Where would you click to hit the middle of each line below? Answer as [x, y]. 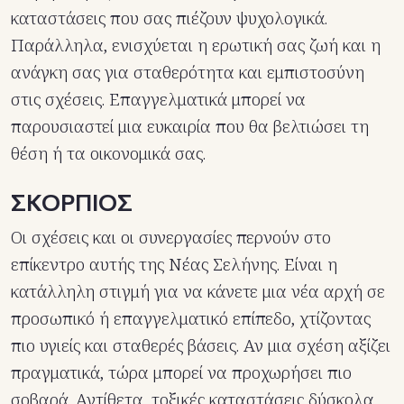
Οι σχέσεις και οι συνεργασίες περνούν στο [171, 238]
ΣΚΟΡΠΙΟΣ [72, 202]
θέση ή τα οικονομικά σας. [108, 154]
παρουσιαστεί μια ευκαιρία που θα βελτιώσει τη [190, 127]
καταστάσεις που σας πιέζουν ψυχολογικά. [169, 18]
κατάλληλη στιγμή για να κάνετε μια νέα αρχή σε [198, 292]
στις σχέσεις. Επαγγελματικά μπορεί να [158, 100]
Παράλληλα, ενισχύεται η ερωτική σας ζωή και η [196, 46]
